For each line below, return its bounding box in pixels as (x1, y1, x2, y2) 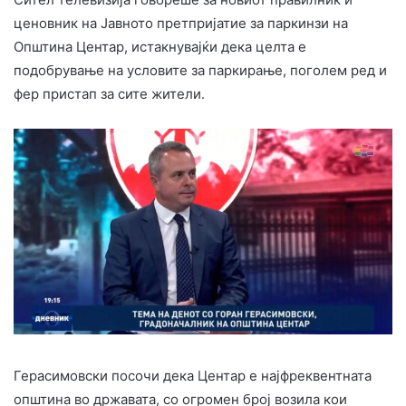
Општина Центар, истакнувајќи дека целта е (14, 37, 306, 55)
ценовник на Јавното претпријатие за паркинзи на (14, 14, 348, 32)
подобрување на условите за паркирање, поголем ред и (14, 61, 387, 79)
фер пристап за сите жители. (14, 84, 205, 102)
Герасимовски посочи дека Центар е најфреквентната (14, 367, 372, 385)
